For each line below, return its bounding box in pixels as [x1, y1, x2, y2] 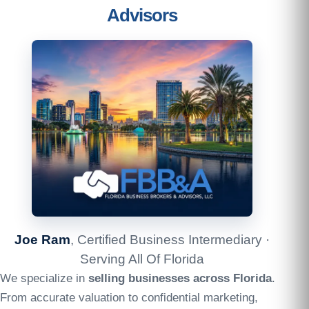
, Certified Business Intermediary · [70, 232, 270, 247]
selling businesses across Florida [88, 271, 272, 285]
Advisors [106, 4, 178, 26]
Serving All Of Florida [80, 251, 204, 266]
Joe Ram [14, 232, 70, 247]
